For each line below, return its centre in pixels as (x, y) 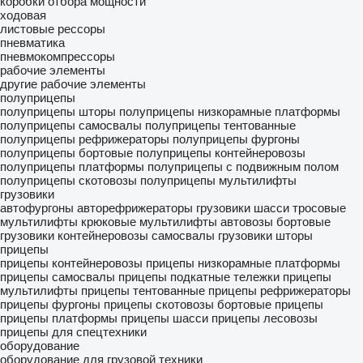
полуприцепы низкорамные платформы (230, 111)
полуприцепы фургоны (236, 139)
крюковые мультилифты (149, 222)
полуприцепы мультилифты (218, 180)
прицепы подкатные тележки (199, 277)
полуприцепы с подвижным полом (243, 167)
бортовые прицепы (270, 304)
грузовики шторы (265, 235)
